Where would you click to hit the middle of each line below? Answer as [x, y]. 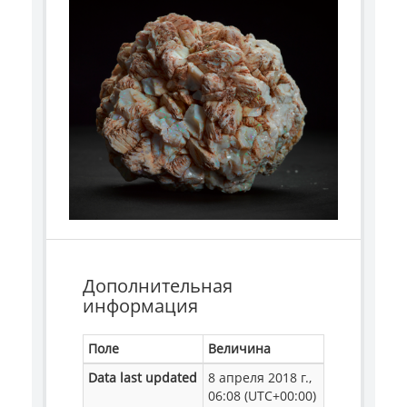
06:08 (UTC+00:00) [262, 396]
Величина [239, 348]
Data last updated [143, 377]
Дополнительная [158, 286]
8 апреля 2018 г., [260, 377]
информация [140, 306]
